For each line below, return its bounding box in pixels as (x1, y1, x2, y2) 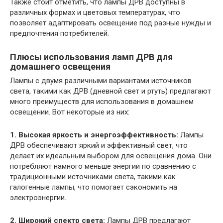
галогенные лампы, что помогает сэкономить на (10, 183, 177, 192)
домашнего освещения (10, 61, 111, 72)
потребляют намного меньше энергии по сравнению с (10, 162, 196, 171)
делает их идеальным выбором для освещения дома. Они (10, 151, 212, 161)
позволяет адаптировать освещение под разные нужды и (10, 18, 211, 28)
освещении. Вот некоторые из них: (10, 108, 129, 117)
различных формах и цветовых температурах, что (10, 8, 180, 17)
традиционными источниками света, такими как (10, 172, 176, 182)
